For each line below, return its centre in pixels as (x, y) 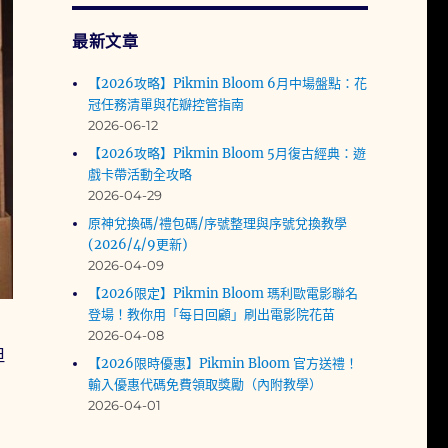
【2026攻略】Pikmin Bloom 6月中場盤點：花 (228, 83)
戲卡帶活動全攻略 (140, 174)
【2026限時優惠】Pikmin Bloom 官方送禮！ (223, 363)
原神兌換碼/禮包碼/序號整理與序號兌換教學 (218, 223)
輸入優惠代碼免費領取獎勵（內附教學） (205, 384)
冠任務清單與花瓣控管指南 (166, 104)
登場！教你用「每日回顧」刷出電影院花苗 (212, 314)
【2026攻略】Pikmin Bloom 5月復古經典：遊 (227, 153)
